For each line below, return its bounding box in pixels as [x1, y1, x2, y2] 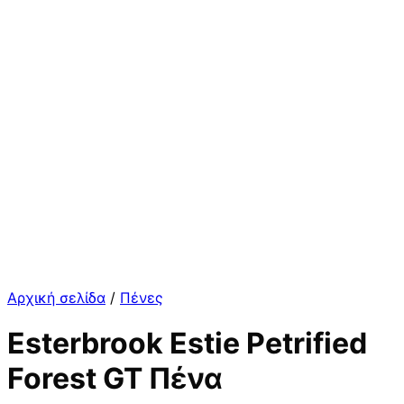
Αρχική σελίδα [7, 289, 106, 307]
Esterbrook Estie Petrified [7, 326, 367, 362]
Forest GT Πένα [7, 361, 223, 397]
